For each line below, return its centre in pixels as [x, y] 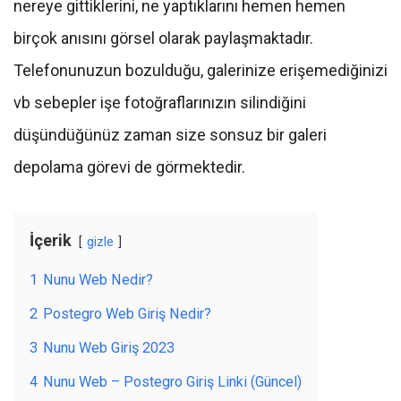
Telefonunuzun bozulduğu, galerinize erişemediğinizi [200, 70]
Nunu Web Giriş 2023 [109, 347]
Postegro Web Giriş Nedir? [127, 313]
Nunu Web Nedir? [98, 279]
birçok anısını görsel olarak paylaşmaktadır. [163, 38]
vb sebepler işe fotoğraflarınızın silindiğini [160, 102]
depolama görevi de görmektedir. [129, 166]
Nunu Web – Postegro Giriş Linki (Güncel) [172, 381]
